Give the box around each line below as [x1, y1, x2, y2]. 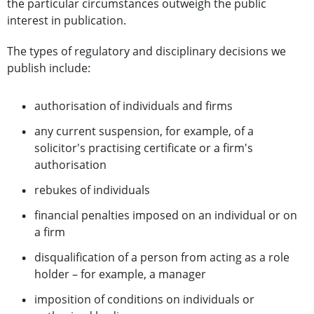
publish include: [7, 60, 90, 76]
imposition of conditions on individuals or [34, 292, 254, 308]
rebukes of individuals [34, 182, 150, 198]
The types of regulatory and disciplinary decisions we [7, 43, 286, 60]
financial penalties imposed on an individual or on [34, 207, 297, 224]
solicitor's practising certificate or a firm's [34, 140, 253, 156]
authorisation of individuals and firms [34, 98, 233, 114]
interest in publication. [7, 13, 126, 29]
